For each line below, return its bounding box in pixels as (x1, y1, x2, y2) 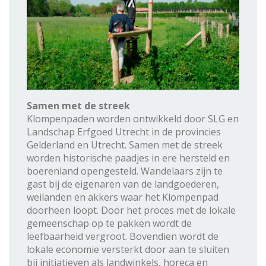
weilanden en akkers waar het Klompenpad (27, 190, 218, 204)
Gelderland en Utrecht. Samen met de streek (27, 138, 223, 151)
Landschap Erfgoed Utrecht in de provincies (27, 125, 221, 138)
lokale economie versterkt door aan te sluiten (27, 242, 229, 256)
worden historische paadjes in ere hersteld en (27, 151, 230, 164)
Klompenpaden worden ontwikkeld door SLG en (27, 112, 239, 125)
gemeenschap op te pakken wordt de (27, 216, 192, 230)
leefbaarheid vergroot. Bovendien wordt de (27, 229, 218, 243)
